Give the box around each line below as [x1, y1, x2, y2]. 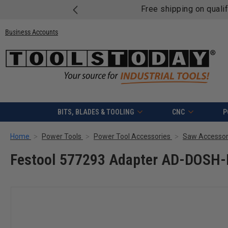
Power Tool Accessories [94, 132, 170, 141]
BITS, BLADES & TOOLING [57, 108, 134, 117]
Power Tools [42, 132, 81, 141]
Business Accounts [5, 27, 58, 36]
